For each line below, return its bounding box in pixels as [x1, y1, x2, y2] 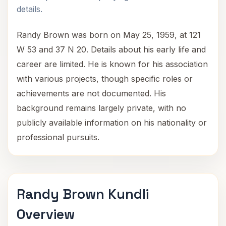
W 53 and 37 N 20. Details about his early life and [17, 44, 206, 54]
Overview [17, 205, 75, 223]
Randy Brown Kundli [17, 185, 149, 203]
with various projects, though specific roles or [17, 74, 193, 84]
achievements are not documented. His [17, 88, 166, 98]
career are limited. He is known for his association [17, 59, 208, 69]
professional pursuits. [17, 132, 99, 142]
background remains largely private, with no [17, 103, 186, 113]
